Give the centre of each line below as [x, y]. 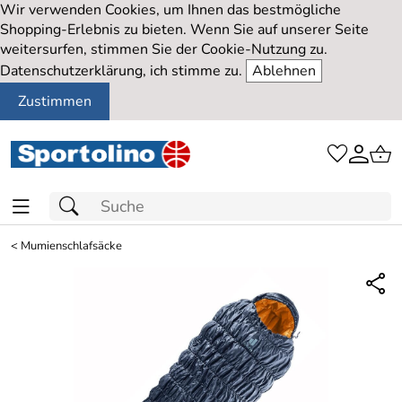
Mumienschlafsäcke [71, 246]
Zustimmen [55, 101]
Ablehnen [284, 71]
